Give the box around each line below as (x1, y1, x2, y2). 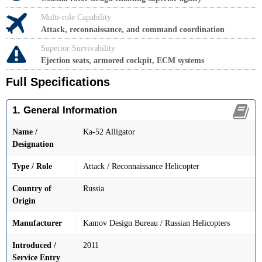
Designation (12, 140, 54, 149)
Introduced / (12, 241, 56, 250)
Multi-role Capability (41, 13, 111, 22)
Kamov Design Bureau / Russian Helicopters (83, 219, 230, 228)
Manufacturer (12, 219, 62, 228)
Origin (12, 196, 36, 206)
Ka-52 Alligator (83, 127, 135, 137)
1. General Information (12, 105, 117, 116)
